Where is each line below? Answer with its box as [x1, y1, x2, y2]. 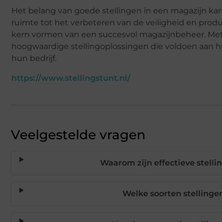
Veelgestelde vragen [11, 126, 146, 143]
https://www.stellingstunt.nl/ [11, 73, 130, 83]
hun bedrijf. [11, 54, 56, 63]
